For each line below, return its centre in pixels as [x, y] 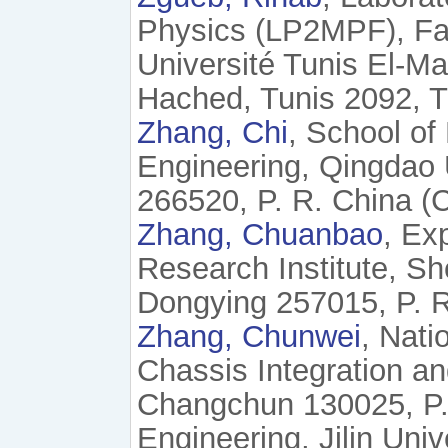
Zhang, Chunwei [249, 337]
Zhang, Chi [212, 133]
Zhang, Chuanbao [260, 235]
